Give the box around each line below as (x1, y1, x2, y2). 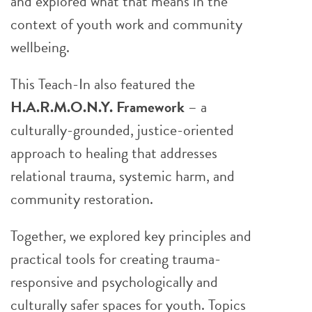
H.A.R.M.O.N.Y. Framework (10, 95, 185, 118)
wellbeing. (10, 36, 70, 58)
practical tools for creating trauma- (10, 247, 221, 270)
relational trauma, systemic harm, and (10, 164, 235, 187)
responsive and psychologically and (10, 270, 218, 293)
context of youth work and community (10, 13, 242, 36)
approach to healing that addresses (10, 141, 217, 164)
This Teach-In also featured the (10, 72, 195, 95)
